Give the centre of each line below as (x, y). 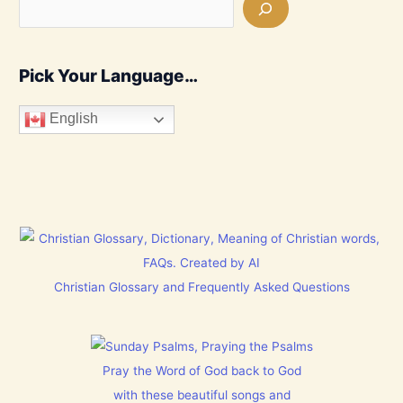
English (72, 118)
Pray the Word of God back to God (201, 370)
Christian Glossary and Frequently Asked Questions (201, 287)
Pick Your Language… (109, 75)
